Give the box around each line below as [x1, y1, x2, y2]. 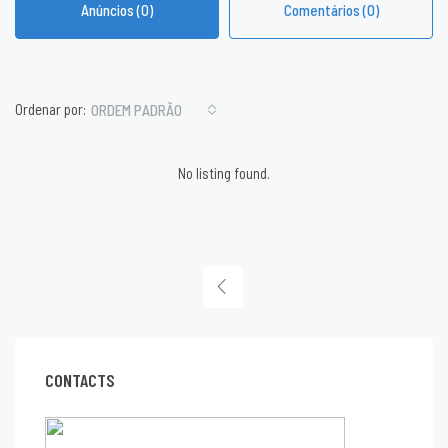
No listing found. [178, 163, 270, 182]
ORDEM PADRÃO [91, 100, 182, 119]
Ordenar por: [15, 100, 86, 118]
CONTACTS [45, 368, 115, 391]
